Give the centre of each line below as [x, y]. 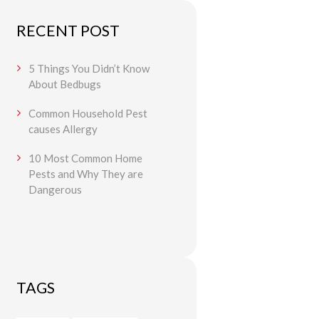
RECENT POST [68, 31]
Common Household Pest [88, 114]
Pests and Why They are [85, 174]
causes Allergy [63, 129]
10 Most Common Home [85, 158]
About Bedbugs [64, 84]
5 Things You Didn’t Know [89, 68]
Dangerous [55, 190]
